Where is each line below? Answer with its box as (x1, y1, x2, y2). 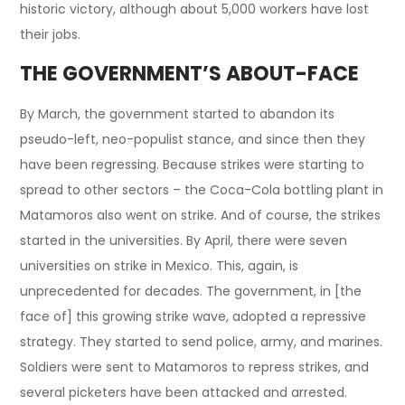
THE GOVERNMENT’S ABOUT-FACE (20, 59, 360, 88)
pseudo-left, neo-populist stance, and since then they (20, 129, 366, 148)
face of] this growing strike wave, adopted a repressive (20, 306, 367, 325)
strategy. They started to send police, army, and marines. (20, 332, 383, 351)
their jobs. (20, 24, 81, 43)
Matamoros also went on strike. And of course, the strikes (20, 205, 381, 224)
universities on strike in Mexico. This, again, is (20, 256, 299, 275)
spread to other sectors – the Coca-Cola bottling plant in (20, 180, 384, 199)
